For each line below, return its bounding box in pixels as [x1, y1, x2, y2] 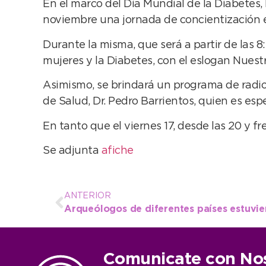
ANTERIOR [64, 192, 111, 200]
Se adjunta [43, 145, 102, 156]
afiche [101, 145, 134, 156]
